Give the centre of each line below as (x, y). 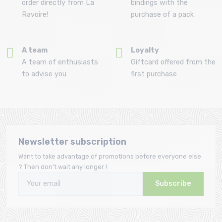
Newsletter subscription (72, 142)
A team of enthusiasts (60, 62)
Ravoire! (35, 15)
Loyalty (145, 51)
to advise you (44, 74)
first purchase (154, 74)
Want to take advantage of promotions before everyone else (110, 157)
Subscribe (173, 184)
